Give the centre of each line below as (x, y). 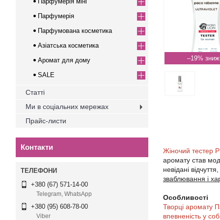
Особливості (186, 197)
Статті (35, 92)
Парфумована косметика (75, 31)
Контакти (37, 147)
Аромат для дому (64, 60)
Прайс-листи (46, 121)
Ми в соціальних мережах (67, 107)
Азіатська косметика (68, 45)
